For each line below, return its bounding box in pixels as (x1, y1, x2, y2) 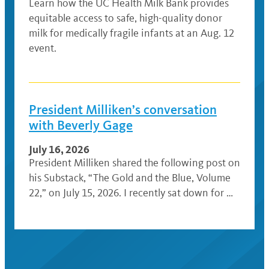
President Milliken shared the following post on (29, 156, 240, 169)
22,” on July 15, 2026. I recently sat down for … (29, 186, 233, 199)
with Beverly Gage (29, 117, 133, 133)
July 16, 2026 (29, 142, 89, 156)
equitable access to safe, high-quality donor (29, 11, 222, 25)
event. (29, 41, 56, 55)
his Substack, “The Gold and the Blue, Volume (29, 171, 231, 184)
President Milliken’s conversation (29, 101, 217, 118)
